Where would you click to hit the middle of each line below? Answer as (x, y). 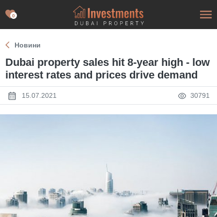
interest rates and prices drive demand (102, 75)
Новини (28, 45)
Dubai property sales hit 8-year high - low (108, 62)
